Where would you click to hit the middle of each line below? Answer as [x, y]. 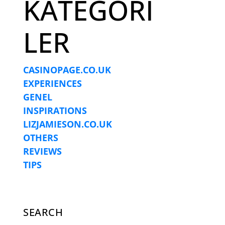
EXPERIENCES [52, 84]
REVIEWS [42, 151]
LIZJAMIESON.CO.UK [68, 124]
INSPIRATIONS [55, 111]
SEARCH [43, 212]
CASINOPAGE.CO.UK [67, 70]
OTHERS [41, 138]
